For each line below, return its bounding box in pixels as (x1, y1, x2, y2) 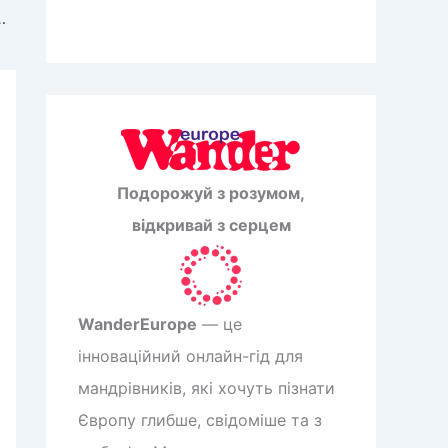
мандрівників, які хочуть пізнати (78, 378, 335, 399)
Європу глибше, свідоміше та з (78, 410, 322, 431)
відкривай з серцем (131, 215, 291, 236)
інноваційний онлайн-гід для (78, 346, 303, 367)
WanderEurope (78, 314, 197, 335)
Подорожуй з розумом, (117, 183, 305, 204)
